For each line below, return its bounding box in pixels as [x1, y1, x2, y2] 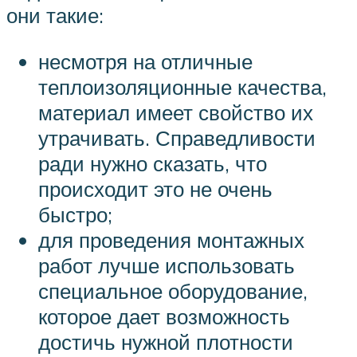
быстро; [38, 201, 112, 227]
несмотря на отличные [38, 48, 253, 74]
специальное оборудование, [38, 277, 308, 304]
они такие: [6, 2, 104, 29]
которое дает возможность [38, 303, 290, 329]
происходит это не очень [38, 175, 273, 202]
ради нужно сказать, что [38, 150, 267, 176]
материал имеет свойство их [38, 99, 313, 125]
